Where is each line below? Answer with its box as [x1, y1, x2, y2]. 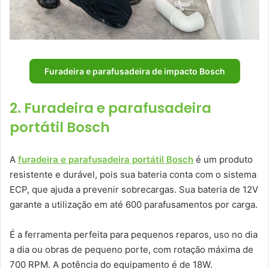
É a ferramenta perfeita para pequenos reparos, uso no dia [10, 229, 258, 241]
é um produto [193, 154, 253, 166]
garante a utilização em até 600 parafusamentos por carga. [10, 199, 258, 211]
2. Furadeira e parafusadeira [10, 98, 211, 118]
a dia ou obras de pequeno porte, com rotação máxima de [10, 244, 253, 256]
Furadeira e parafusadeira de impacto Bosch [44, 66, 225, 77]
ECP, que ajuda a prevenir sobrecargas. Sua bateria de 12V [10, 184, 258, 196]
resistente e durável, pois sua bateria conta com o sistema [10, 169, 256, 181]
